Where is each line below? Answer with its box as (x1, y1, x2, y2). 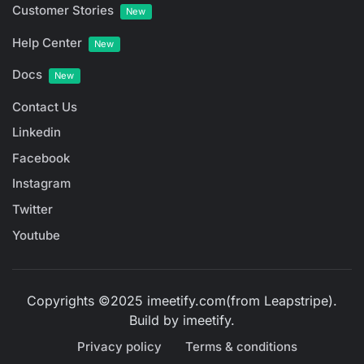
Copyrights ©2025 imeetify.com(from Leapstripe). (27, 292, 337, 309)
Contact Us (12, 98, 77, 115)
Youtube (12, 227, 60, 243)
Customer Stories (12, 2, 114, 19)
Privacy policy (76, 338, 162, 354)
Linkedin (12, 124, 61, 141)
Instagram (12, 175, 71, 192)
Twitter (12, 201, 53, 217)
